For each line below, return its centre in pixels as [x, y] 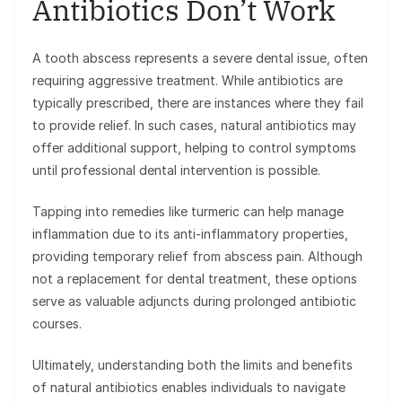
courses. [57, 324]
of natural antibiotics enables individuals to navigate [189, 388]
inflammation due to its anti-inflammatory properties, [190, 234]
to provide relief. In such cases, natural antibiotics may [194, 126]
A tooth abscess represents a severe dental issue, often [200, 58]
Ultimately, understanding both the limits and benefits [192, 365]
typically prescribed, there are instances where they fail [198, 103]
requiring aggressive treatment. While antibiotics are [188, 81]
